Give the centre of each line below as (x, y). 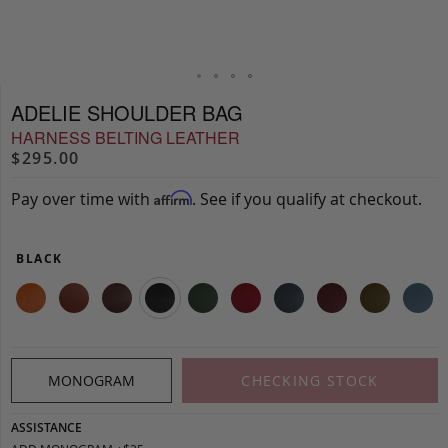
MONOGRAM (91, 380)
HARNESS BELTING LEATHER (125, 137)
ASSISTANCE (46, 427)
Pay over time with (82, 198)
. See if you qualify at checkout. (307, 198)
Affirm (173, 197)
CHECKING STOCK (310, 380)
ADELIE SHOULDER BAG (127, 112)
